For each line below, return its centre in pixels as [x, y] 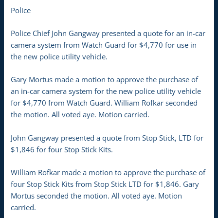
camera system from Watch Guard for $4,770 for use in [104, 45]
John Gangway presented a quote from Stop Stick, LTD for [107, 137]
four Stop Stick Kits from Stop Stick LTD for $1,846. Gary [105, 184]
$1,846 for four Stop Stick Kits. [62, 149]
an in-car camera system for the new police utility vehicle [106, 91]
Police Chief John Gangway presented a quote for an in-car [108, 33]
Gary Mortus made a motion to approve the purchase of [105, 80]
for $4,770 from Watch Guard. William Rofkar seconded [104, 103]
